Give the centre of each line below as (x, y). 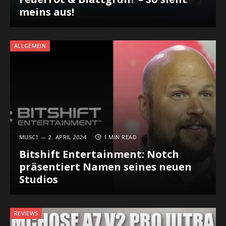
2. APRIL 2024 (68, 137)
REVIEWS (26, 213)
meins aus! (46, 12)
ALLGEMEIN (30, 45)
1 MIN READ (120, 137)
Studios (38, 180)
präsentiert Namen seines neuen (105, 167)
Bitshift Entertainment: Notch (99, 154)
